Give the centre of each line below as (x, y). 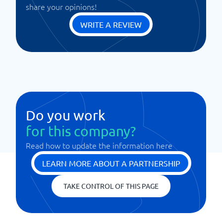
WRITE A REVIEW (111, 24)
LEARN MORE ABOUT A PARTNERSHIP (111, 163)
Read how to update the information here (99, 145)
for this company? (81, 131)
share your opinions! (61, 6)
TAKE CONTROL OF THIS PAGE (111, 186)
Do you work (66, 115)
